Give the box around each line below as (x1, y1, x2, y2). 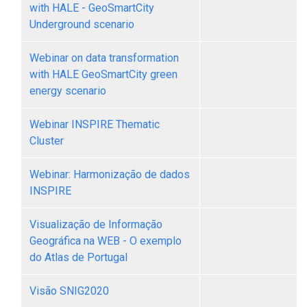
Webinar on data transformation (29, 51, 179, 64)
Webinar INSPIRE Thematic (29, 118, 160, 131)
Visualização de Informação (29, 218, 162, 231)
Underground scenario (29, 18, 134, 31)
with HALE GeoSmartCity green (29, 68, 177, 81)
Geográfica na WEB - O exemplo (29, 234, 182, 247)
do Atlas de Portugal (29, 251, 127, 264)
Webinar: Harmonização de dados (29, 168, 190, 181)
